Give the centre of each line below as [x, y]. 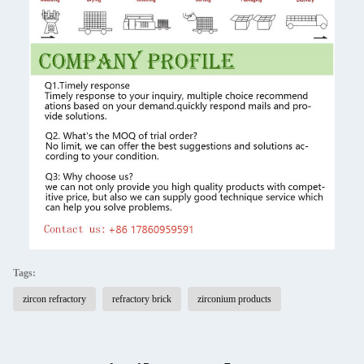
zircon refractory [54, 299]
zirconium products [234, 299]
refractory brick [142, 299]
